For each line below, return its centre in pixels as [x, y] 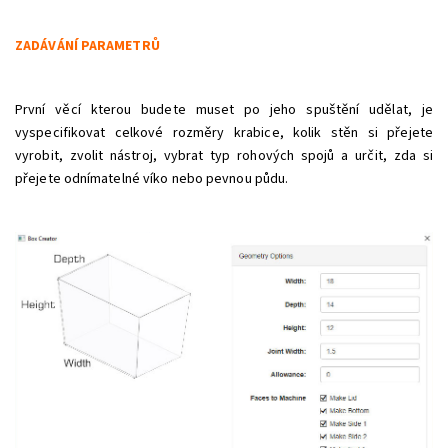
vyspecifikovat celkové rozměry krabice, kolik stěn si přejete [224, 133]
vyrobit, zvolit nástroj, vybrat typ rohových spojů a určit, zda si [224, 156]
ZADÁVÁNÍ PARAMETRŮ [87, 46]
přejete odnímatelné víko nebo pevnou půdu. [152, 179]
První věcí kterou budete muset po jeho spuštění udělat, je [224, 110]
